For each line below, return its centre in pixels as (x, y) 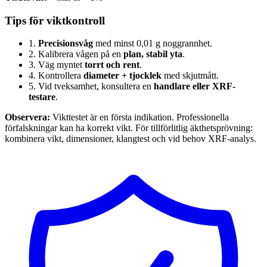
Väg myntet (61, 65)
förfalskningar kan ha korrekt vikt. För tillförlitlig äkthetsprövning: (129, 128)
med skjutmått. (190, 76)
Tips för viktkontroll (55, 20)
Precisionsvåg (66, 44)
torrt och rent (112, 65)
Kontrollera (61, 76)
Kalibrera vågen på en (81, 54)
